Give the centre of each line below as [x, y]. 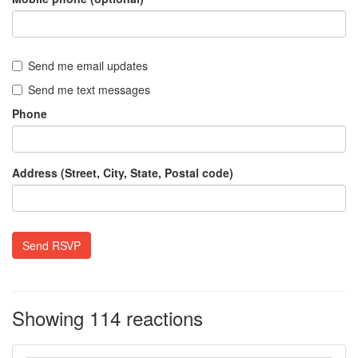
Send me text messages [89, 89]
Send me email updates [88, 66]
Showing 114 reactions [107, 318]
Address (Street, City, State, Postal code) [123, 173]
